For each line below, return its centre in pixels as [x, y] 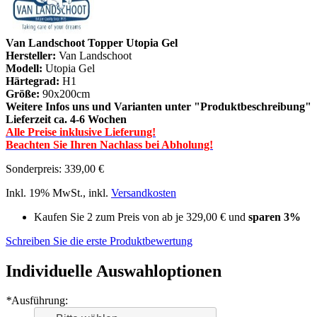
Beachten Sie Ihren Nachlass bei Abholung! [109, 144]
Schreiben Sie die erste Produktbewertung [99, 241]
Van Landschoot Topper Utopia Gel [92, 42]
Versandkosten [144, 192]
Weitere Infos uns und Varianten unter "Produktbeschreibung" [158, 106]
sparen [266, 217]
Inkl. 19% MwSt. [44, 192]
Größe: [24, 93]
